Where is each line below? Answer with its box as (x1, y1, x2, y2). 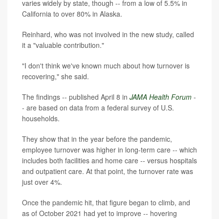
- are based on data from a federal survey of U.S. (22, 102, 174, 112)
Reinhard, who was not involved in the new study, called (22, 29, 194, 39)
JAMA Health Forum (130, 91, 192, 102)
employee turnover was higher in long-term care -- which (22, 144, 197, 154)
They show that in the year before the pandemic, (22, 133, 172, 144)
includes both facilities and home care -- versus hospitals (22, 155, 197, 165)
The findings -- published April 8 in (22, 91, 130, 102)
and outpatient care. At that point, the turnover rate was (22, 166, 193, 176)
